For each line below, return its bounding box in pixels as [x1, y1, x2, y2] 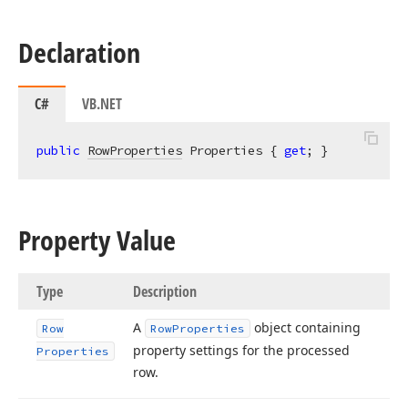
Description [133, 281, 197, 301]
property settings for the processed [133, 342, 350, 359]
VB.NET [82, 94, 122, 114]
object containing [250, 319, 361, 336]
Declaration [18, 34, 140, 71]
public [36, 142, 80, 158]
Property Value [18, 221, 176, 259]
